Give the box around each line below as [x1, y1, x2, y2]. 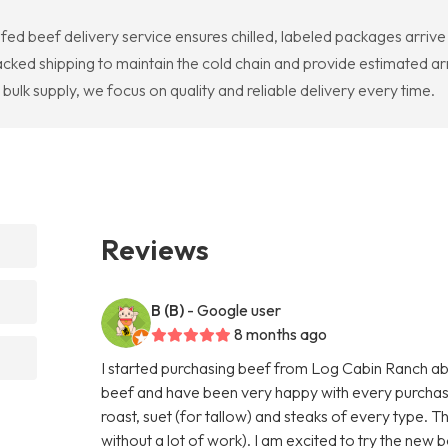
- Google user [187, 299, 282, 320]
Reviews [101, 230, 210, 267]
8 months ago [234, 323, 328, 344]
